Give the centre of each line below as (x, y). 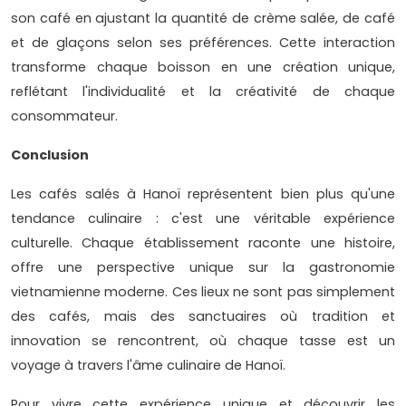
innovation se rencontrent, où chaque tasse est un (203, 340)
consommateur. (64, 116)
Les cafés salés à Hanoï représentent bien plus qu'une (203, 193)
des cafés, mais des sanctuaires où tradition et (203, 316)
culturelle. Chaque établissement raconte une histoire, (203, 242)
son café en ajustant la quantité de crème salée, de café (203, 18)
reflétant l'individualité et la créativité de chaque (203, 91)
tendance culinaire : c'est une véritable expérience (203, 218)
